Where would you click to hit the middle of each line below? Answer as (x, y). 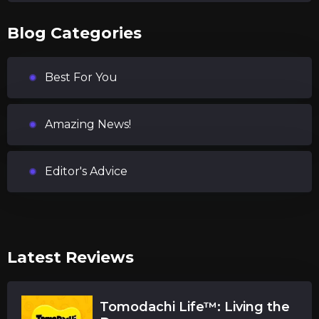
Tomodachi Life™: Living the (195, 307)
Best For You (81, 77)
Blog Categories (74, 33)
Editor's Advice (86, 171)
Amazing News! (88, 124)
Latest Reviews (70, 257)
